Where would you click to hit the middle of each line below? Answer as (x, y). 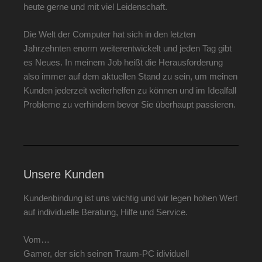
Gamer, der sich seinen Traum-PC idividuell (106, 253)
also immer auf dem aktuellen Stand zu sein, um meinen (130, 76)
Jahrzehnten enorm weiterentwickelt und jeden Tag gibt (127, 48)
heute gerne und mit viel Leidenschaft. (95, 7)
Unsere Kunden (64, 174)
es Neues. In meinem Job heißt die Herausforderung (123, 62)
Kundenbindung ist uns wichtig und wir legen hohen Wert (130, 198)
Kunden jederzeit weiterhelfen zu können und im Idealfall (130, 90)
